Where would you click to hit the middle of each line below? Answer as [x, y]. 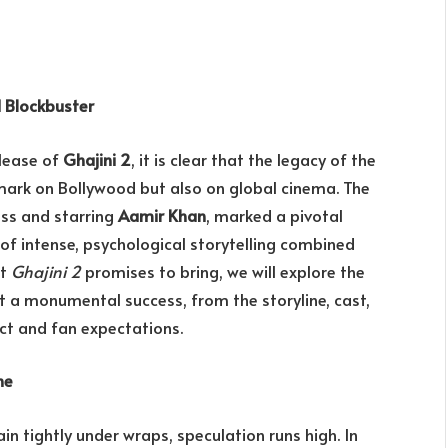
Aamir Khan [162, 215]
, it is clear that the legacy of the [253, 159]
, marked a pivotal [274, 215]
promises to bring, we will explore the [223, 271]
